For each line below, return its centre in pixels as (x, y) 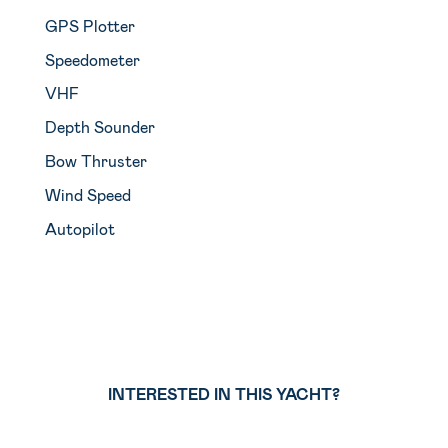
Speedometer (92, 59)
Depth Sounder (99, 127)
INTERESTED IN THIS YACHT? (224, 393)
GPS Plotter (89, 25)
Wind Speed (87, 194)
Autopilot (79, 228)
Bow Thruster (95, 160)
